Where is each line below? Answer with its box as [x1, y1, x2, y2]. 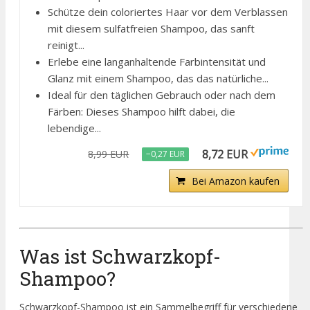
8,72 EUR [202, 147, 248, 163]
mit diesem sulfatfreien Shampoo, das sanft [48, 21, 255, 36]
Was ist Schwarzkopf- [19, 243, 221, 269]
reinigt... [48, 38, 84, 53]
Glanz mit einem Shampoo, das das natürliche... [48, 71, 268, 86]
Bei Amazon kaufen [192, 174, 280, 188]
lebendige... [48, 121, 101, 136]
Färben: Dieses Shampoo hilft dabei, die [48, 104, 235, 119]
